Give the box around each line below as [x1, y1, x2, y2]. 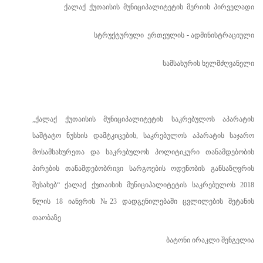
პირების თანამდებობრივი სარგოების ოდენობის [32, 164, 205, 173]
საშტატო [32, 131, 61, 140]
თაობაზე [32, 214, 61, 222]
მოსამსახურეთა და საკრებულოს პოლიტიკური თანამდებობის [32, 148, 254, 156]
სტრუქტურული [94, 31, 144, 39]
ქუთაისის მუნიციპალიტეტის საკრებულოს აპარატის [65, 115, 254, 123]
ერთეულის [147, 31, 184, 39]
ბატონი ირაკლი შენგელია [166, 236, 254, 244]
